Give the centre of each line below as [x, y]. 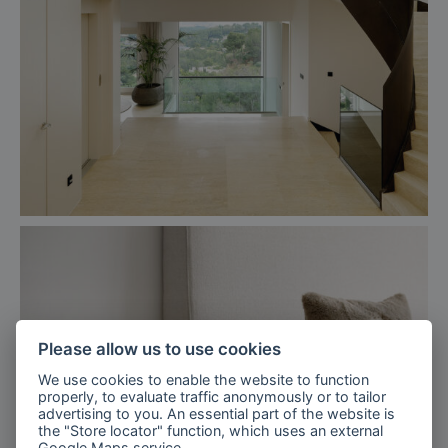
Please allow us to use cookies [160, 349]
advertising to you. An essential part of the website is [217, 414]
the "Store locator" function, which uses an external [211, 431]
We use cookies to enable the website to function [204, 380]
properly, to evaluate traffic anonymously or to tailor [212, 397]
